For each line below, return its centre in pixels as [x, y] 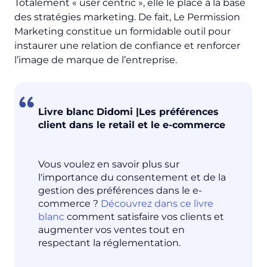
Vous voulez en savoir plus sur [109, 164]
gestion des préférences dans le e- [120, 191]
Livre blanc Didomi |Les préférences [128, 112]
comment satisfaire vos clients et [144, 217]
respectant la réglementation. [109, 243]
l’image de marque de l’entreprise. [96, 60]
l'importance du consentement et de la [132, 178]
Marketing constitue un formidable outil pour [122, 32]
